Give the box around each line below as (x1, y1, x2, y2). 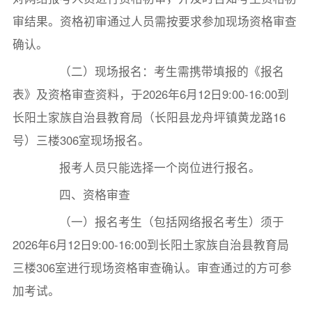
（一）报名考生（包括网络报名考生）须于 (36, 212, 285, 230)
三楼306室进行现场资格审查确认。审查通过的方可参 (12, 258, 292, 276)
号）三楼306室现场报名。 (12, 131, 150, 148)
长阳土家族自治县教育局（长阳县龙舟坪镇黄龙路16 (12, 108, 286, 125)
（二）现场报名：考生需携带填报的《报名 (36, 62, 285, 79)
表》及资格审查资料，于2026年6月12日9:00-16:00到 (12, 85, 289, 102)
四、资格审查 (36, 185, 131, 203)
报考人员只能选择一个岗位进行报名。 (36, 158, 261, 175)
